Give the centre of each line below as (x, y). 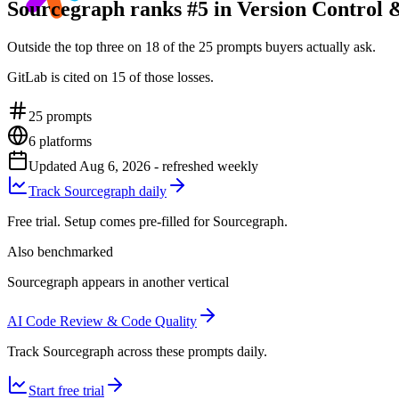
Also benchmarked (60, 251)
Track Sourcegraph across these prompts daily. (137, 351)
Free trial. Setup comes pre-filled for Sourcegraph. (147, 221)
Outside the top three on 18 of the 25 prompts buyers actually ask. (191, 46)
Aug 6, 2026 (115, 166)
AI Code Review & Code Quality (102, 321)
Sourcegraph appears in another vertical (118, 281)
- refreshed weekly (204, 166)
